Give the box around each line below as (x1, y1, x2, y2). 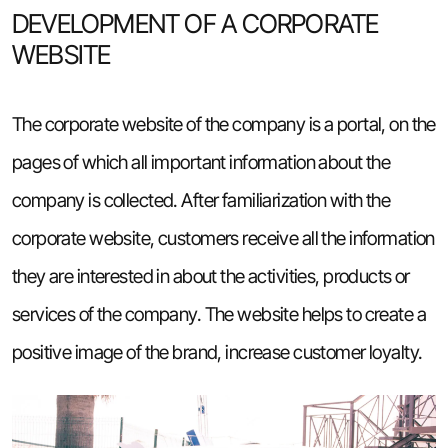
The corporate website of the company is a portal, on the (11, 112, 436, 137)
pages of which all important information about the (11, 150, 391, 175)
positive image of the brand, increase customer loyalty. (11, 340, 423, 365)
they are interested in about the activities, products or (11, 264, 410, 289)
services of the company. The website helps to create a (11, 302, 426, 327)
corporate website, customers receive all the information (11, 226, 435, 251)
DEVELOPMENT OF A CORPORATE (11, 7, 379, 39)
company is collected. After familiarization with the (11, 188, 391, 213)
